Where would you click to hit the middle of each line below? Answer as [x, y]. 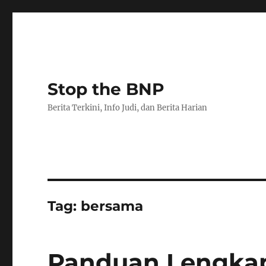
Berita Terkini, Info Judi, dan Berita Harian [128, 108]
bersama [112, 206]
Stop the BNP [106, 89]
